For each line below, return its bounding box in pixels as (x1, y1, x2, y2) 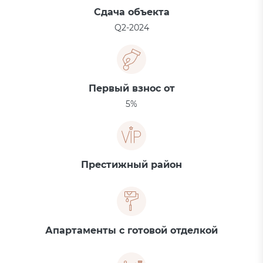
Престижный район (81, 159, 182, 170)
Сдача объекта (93, 6, 170, 18)
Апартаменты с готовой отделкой (45, 225, 218, 236)
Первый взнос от (88, 83, 175, 94)
